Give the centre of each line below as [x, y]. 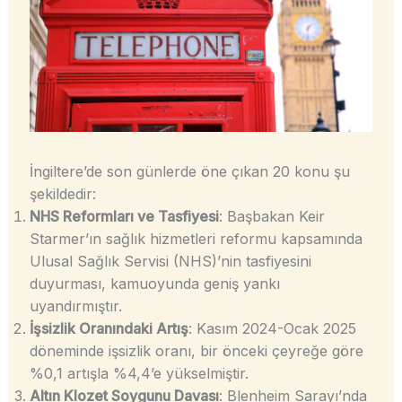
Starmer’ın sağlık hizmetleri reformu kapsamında [196, 239]
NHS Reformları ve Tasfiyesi [124, 217]
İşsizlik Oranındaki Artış [109, 329]
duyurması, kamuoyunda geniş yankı [154, 284]
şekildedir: [62, 194]
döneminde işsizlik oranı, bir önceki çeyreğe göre [196, 351]
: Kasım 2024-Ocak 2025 [272, 329]
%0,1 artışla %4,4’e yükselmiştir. [139, 374]
